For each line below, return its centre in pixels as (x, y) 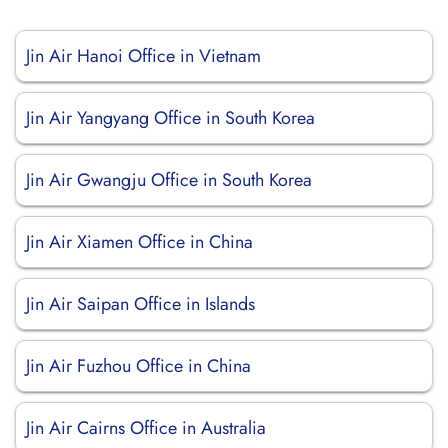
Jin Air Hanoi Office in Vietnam (143, 56)
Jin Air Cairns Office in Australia (146, 428)
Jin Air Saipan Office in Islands (140, 304)
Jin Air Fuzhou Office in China (138, 366)
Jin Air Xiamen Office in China (139, 242)
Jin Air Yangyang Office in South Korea (170, 118)
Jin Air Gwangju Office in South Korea (169, 180)
